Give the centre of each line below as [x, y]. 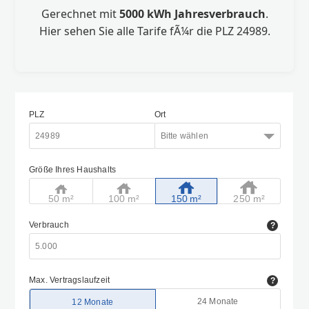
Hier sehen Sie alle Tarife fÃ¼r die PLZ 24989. [154, 31]
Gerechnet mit [80, 13]
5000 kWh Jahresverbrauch [192, 13]
